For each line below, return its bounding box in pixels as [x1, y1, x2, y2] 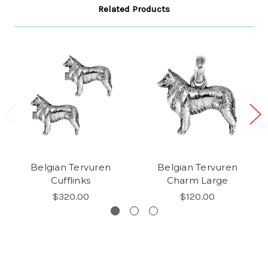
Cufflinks [50, 175, 91, 186]
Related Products [98, 4, 170, 14]
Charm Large [166, 175, 229, 186]
